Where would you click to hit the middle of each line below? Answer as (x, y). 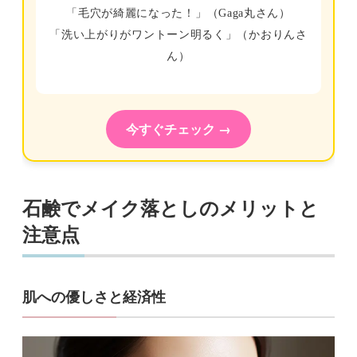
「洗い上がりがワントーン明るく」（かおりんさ (178, 34)
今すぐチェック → (178, 128)
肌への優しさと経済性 (94, 297)
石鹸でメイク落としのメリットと (171, 208)
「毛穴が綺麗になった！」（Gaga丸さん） (178, 13)
